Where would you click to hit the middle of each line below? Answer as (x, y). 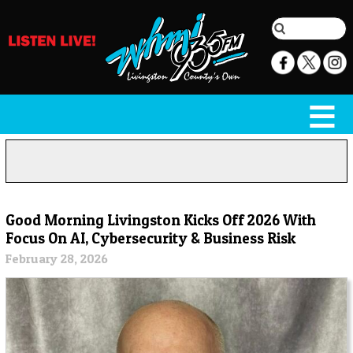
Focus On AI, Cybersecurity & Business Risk (150, 238)
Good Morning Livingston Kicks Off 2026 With (160, 220)
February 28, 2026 (56, 259)
